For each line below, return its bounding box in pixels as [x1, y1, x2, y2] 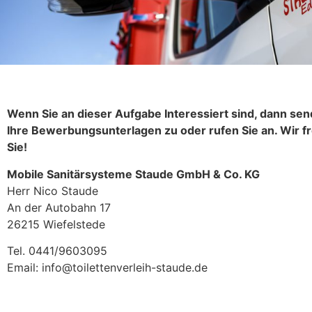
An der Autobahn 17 [7, 200, 111, 214]
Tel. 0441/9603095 [7, 244, 107, 258]
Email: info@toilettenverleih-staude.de [7, 260, 208, 275]
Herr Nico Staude [7, 183, 98, 198]
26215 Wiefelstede [7, 217, 105, 231]
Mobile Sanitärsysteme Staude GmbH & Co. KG [7, 166, 260, 181]
